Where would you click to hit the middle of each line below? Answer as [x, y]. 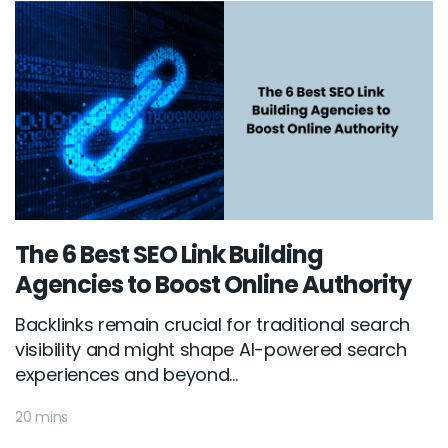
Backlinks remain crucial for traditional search [212, 325]
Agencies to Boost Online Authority [213, 285]
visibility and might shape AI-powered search [211, 350]
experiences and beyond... [126, 375]
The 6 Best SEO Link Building [169, 255]
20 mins [41, 417]
